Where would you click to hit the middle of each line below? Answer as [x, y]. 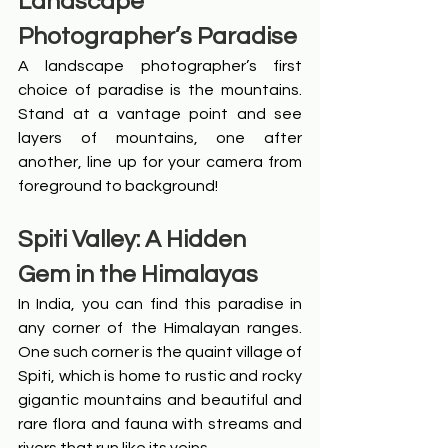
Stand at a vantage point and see [160, 114]
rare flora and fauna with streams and [160, 424]
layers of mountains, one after [160, 138]
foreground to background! [118, 186]
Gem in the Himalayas [138, 275]
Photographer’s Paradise [157, 37]
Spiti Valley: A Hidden [134, 240]
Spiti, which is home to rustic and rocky [160, 376]
